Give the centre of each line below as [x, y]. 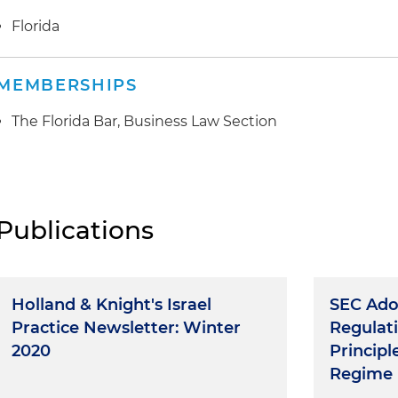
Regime [362, 374]
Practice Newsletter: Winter [127, 327]
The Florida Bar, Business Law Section [145, 121]
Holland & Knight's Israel [112, 304]
